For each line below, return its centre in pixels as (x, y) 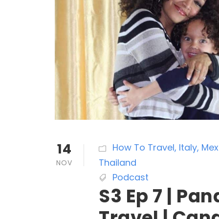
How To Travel (143, 147)
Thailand (118, 162)
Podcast (131, 177)
